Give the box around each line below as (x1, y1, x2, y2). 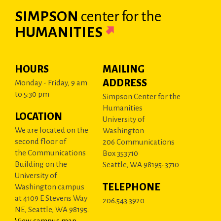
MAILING (103, 64, 145, 74)
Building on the (15, 160, 67, 168)
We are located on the (15, 126, 88, 134)
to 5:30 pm (15, 90, 49, 98)
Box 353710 (103, 149, 139, 157)
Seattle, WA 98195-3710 (103, 160, 180, 169)
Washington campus (15, 183, 84, 191)
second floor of (15, 137, 66, 146)
